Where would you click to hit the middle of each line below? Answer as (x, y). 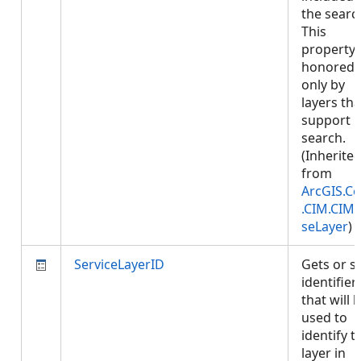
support (326, 120)
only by (323, 85)
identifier (329, 282)
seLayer (325, 226)
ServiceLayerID (119, 264)
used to (324, 317)
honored (328, 67)
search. (324, 138)
